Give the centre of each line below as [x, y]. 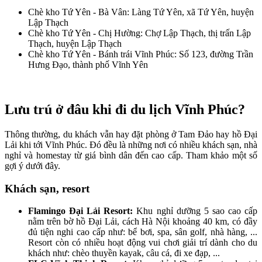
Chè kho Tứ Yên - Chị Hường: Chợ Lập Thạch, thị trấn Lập [139, 33]
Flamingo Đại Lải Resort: [81, 211]
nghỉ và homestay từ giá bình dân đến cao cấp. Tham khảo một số [131, 155]
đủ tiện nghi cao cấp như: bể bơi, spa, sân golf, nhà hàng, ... [143, 232]
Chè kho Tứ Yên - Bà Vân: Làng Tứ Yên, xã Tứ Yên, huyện [141, 12]
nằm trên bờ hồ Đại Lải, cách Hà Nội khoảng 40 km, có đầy [143, 222]
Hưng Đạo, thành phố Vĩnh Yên [88, 65]
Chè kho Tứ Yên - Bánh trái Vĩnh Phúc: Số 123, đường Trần [141, 54]
